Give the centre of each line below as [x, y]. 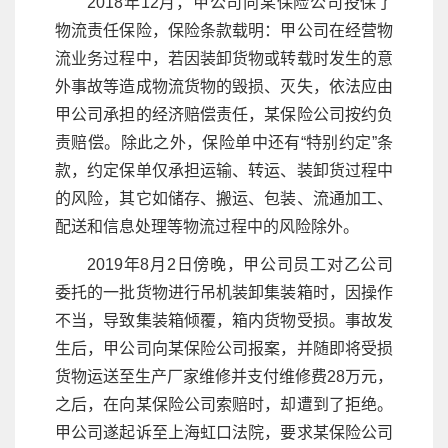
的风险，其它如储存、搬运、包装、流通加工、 [224, 198]
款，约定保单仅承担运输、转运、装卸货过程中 [224, 170]
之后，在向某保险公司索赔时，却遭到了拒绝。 [224, 404]
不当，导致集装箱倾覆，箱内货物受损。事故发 [224, 320]
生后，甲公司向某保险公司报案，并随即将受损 [224, 348]
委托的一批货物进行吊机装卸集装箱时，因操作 [224, 292]
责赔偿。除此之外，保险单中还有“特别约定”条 [224, 142]
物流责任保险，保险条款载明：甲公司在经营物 [224, 30]
